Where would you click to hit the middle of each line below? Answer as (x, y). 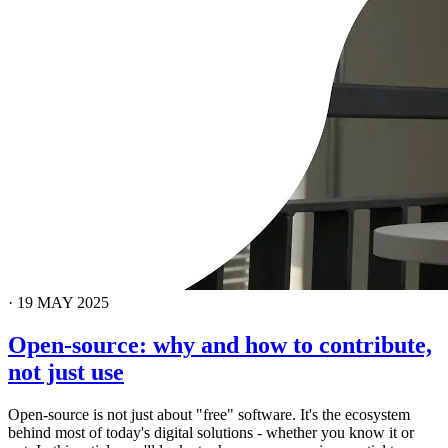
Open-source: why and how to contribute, (220, 344)
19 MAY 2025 (63, 302)
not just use (66, 371)
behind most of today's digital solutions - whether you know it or (211, 432)
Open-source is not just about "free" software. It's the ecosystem (209, 414)
